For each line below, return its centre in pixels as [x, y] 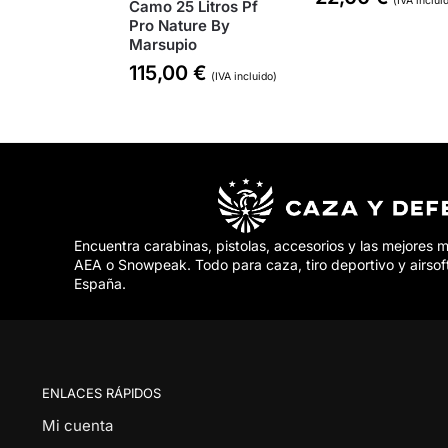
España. [99, 283]
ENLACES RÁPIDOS [101, 392]
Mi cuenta [77, 426]
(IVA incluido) [243, 77]
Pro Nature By [179, 26]
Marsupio [162, 45]
